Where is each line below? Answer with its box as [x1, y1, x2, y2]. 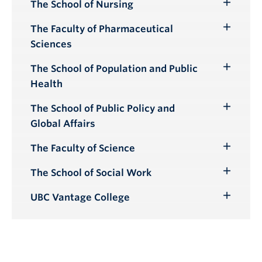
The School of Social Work [30, 167, 151, 178]
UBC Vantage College [30, 191, 130, 203]
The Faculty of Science [30, 142, 135, 154]
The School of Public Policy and [30, 102, 175, 114]
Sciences [30, 38, 72, 50]
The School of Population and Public [30, 63, 198, 74]
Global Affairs [30, 118, 95, 129]
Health [30, 78, 63, 89]
